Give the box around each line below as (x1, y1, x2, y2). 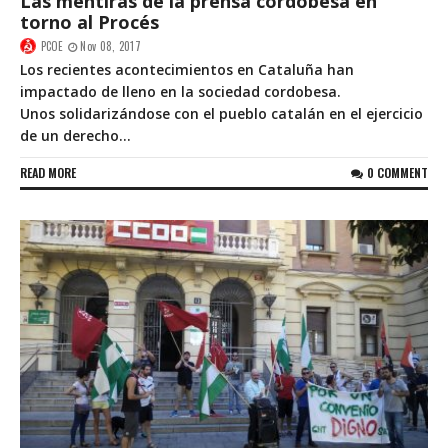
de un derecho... (20, 126, 131, 146)
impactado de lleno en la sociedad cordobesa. (20, 82, 341, 102)
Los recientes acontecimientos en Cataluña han (20, 60, 354, 80)
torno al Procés (20, 10, 159, 35)
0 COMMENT (367, 164, 428, 182)
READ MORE (20, 164, 76, 182)
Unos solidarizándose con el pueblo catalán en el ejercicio (20, 104, 423, 124)
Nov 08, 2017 (80, 38, 141, 55)
